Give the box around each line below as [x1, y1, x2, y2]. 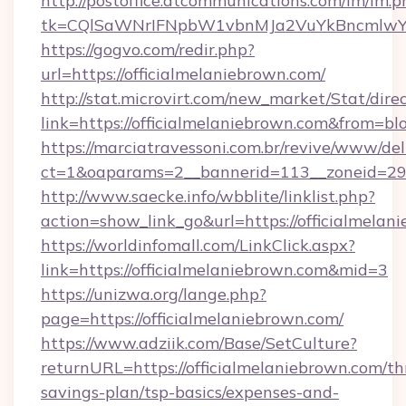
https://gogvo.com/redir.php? [41, 39, 255, 60]
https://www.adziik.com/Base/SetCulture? [41, 333, 357, 353]
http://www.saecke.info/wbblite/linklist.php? [41, 186, 375, 207]
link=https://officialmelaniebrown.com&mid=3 [41, 259, 388, 280]
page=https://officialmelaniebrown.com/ [41, 308, 343, 329]
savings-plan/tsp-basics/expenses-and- [41, 382, 339, 402]
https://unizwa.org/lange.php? [41, 284, 266, 304]
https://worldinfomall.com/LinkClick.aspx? [41, 235, 355, 256]
